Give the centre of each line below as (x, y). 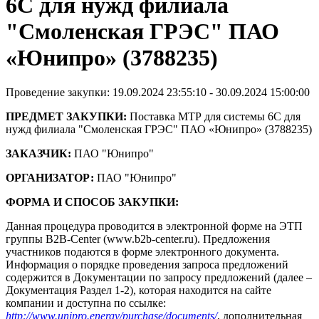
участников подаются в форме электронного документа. (142, 252)
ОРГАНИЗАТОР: (50, 178)
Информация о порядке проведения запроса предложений (147, 265)
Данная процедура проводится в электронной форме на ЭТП (154, 226)
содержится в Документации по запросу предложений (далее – (159, 278)
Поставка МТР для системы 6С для (214, 117)
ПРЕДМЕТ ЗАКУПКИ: (66, 117)
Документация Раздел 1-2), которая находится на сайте (138, 291)
